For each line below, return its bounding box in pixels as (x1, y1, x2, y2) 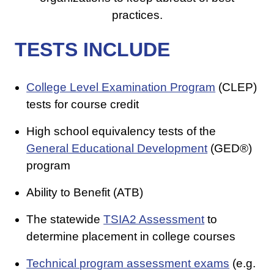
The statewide (26, 213, 104, 226)
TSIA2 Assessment (103, 213, 205, 226)
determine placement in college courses (26, 230, 236, 243)
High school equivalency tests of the (26, 125, 217, 138)
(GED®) (207, 142, 253, 155)
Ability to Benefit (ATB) (26, 186, 144, 199)
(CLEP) (215, 81, 257, 94)
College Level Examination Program (26, 81, 216, 94)
